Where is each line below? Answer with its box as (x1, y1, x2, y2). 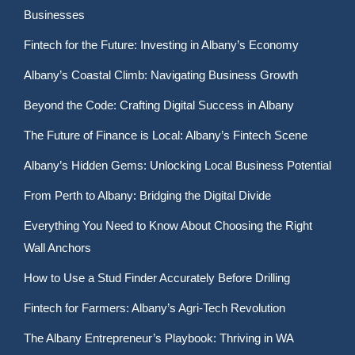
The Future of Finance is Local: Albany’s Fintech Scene (24, 128, 307, 142)
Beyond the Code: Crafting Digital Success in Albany (24, 98, 294, 112)
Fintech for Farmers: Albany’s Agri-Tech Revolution (24, 301, 285, 315)
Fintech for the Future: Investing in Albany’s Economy (24, 38, 299, 52)
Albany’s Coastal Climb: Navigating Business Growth (24, 68, 298, 82)
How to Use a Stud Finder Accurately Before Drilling (24, 271, 290, 284)
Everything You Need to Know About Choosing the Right (24, 219, 312, 232)
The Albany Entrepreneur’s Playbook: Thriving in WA (24, 331, 294, 345)
